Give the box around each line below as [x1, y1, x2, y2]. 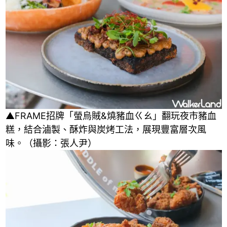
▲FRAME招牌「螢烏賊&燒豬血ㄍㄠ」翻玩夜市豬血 [5, 110, 216, 121]
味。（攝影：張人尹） [5, 137, 97, 148]
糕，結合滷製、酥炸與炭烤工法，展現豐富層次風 [5, 124, 206, 135]
